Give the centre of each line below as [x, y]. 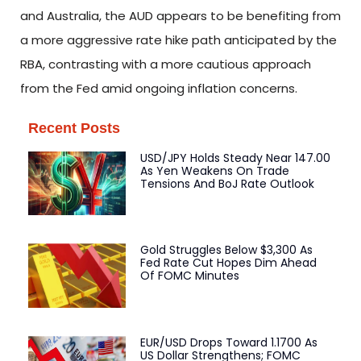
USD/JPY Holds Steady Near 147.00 [235, 158]
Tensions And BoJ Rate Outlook [227, 183]
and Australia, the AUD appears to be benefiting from [180, 16]
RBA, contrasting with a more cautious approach [166, 64]
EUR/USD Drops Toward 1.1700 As [228, 343]
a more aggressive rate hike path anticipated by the [178, 40]
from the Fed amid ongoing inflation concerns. [159, 89]
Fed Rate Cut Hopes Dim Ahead [228, 263]
